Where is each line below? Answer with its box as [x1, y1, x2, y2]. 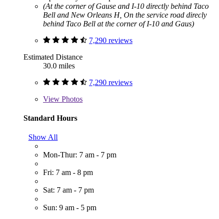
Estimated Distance [23, 52, 83, 61]
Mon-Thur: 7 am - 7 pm [43, 151, 116, 159]
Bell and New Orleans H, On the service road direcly [43, 10, 207, 19]
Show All [28, 133, 58, 142]
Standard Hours [23, 113, 77, 122]
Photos [60, 94, 83, 103]
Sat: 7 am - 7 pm [43, 186, 94, 195]
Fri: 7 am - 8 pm [43, 168, 93, 177]
